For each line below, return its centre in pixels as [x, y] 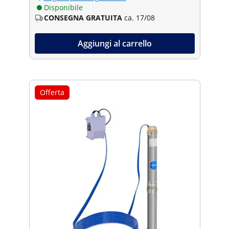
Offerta [52, 92]
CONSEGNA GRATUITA [83, 17]
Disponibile [63, 7]
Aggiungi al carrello [114, 43]
